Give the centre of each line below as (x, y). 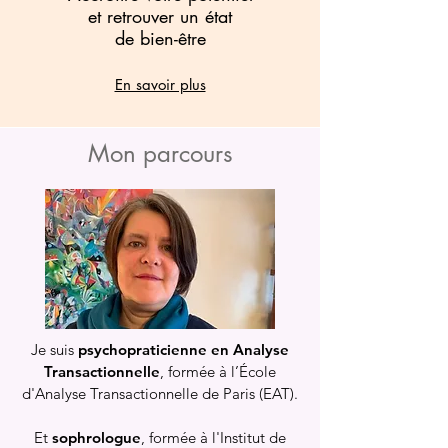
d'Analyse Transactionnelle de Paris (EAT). (160, 393)
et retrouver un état (160, 16)
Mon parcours (160, 153)
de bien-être (160, 38)
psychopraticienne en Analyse (183, 349)
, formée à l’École (218, 371)
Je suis (54, 349)
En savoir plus (160, 84)
